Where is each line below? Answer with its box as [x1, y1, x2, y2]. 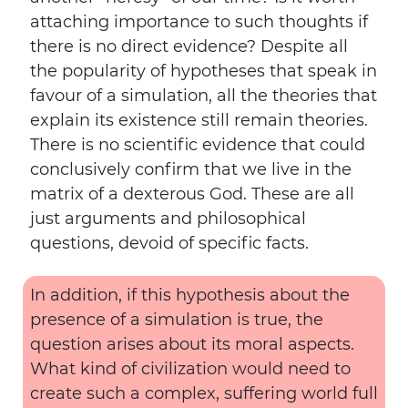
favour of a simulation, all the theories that [30, 86, 377, 106]
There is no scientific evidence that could [30, 135, 365, 155]
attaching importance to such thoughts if [30, 12, 368, 32]
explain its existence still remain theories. [30, 110, 368, 130]
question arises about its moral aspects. [30, 334, 354, 354]
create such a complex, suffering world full [30, 383, 378, 403]
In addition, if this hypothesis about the [30, 285, 350, 305]
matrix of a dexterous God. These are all [30, 184, 354, 204]
